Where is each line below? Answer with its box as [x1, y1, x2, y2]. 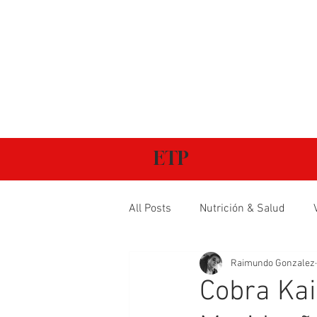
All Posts [129, 202, 171, 216]
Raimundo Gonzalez [231, 257, 315, 270]
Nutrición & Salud [200, 202, 285, 216]
